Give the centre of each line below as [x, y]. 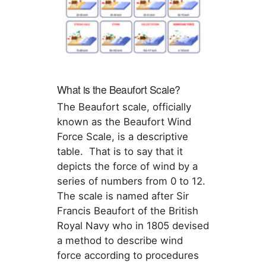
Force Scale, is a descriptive [122, 137]
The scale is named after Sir [123, 196]
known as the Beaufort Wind [124, 122]
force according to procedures [128, 256]
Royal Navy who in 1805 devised [133, 226]
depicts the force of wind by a [127, 167]
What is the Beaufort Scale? [118, 90]
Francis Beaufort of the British [127, 211]
